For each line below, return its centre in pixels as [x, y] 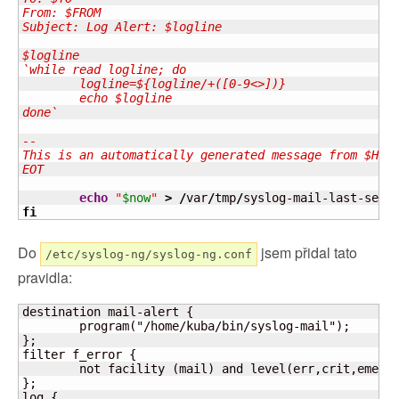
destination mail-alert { [108, 312]
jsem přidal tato [307, 252]
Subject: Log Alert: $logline [122, 27]
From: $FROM [61, 12]
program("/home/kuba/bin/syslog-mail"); [51, 326]
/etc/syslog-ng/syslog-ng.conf [149, 254]
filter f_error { [79, 354]
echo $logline [51, 98]
